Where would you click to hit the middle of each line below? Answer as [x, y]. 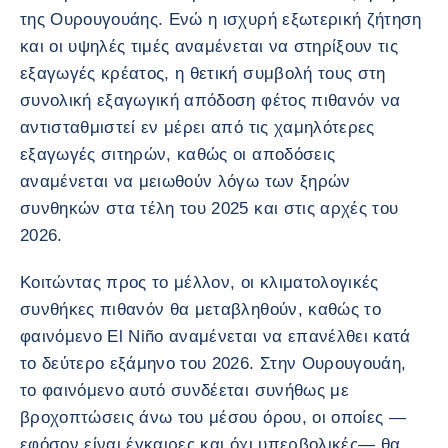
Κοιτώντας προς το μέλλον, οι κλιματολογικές [199, 282]
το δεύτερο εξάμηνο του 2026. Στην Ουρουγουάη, [213, 363]
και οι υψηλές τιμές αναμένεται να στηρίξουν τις [209, 46]
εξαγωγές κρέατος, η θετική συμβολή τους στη [203, 73]
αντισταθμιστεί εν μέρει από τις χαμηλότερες [197, 127]
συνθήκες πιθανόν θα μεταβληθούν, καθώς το [200, 309]
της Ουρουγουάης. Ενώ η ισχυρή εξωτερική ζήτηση [221, 19]
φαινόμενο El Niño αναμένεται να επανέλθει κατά [215, 336]
